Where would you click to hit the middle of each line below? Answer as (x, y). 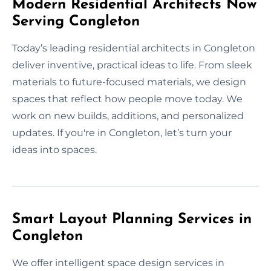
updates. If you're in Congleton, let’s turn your (122, 132)
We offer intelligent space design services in (118, 263)
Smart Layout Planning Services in (132, 219)
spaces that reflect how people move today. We (127, 99)
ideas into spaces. (54, 149)
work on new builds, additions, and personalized (128, 116)
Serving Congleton (76, 21)
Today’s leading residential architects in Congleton (134, 48)
